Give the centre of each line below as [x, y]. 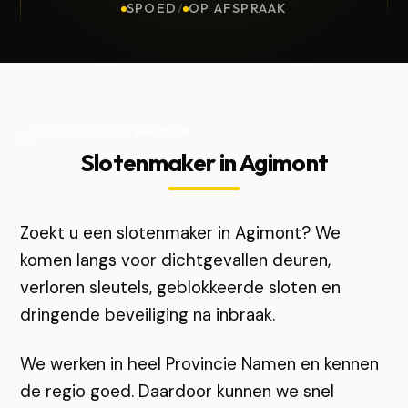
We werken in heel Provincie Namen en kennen [200, 364]
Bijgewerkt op [76, 131]
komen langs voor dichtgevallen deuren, [176, 260]
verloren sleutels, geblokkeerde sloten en [181, 287]
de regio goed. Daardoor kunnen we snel [178, 391]
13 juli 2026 [155, 131]
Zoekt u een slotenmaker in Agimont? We [181, 233]
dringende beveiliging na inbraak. [148, 315]
